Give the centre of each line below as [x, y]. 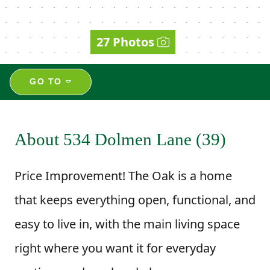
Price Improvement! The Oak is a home [123, 175]
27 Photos [125, 42]
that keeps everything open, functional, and [135, 199]
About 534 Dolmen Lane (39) [120, 139]
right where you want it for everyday [115, 248]
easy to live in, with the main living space [127, 224]
